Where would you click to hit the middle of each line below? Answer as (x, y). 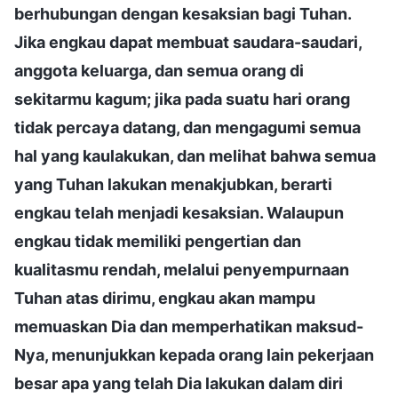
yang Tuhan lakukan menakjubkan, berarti (173, 184)
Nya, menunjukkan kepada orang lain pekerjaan (194, 354)
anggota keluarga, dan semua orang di (159, 70)
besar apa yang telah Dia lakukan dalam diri (179, 383)
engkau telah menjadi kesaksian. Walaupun (179, 212)
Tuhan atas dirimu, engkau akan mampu (165, 298)
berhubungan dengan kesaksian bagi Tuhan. (183, 13)
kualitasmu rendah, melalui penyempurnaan (182, 269)
